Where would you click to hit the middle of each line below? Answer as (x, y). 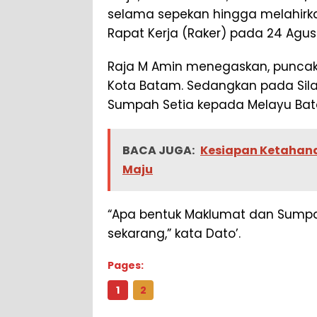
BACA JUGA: (158, 151)
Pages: (126, 266)
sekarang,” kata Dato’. (174, 234)
